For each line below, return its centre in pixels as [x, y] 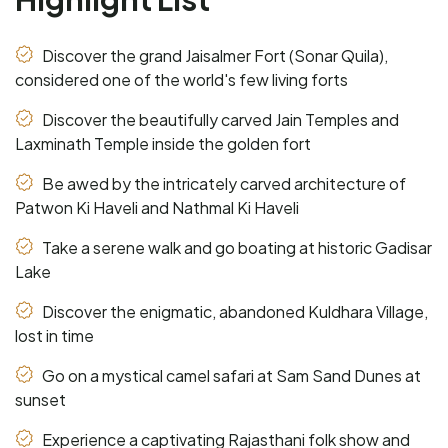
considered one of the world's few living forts [181, 79]
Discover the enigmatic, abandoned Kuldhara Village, [233, 311]
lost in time [54, 335]
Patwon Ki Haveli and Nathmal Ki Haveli [157, 207]
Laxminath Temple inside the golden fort [163, 143]
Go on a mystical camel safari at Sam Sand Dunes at [230, 375]
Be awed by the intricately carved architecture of [222, 183]
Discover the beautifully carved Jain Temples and [219, 119]
